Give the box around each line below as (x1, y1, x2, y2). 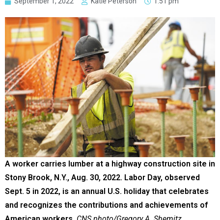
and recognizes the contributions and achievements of (5, 200, 208, 210)
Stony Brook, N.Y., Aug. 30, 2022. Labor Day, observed (5, 173, 200, 183)
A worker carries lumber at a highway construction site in (5, 159, 215, 169)
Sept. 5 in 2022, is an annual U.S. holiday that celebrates (5, 187, 209, 196)
